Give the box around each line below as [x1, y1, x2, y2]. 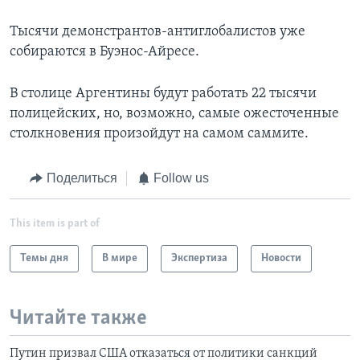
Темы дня [20, 252, 68, 264]
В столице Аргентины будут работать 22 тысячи [10, 86, 317, 102]
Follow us [153, 171, 209, 186]
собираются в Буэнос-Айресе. [10, 44, 199, 60]
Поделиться [46, 171, 117, 186]
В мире [102, 252, 137, 264]
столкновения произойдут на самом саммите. [10, 126, 309, 142]
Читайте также [10, 307, 147, 329]
